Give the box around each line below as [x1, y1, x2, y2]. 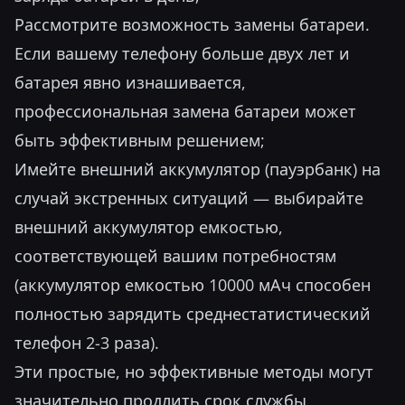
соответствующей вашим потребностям [14, 245, 336, 267]
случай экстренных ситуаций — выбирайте [14, 187, 363, 209]
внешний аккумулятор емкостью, [14, 216, 283, 238]
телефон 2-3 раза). [14, 332, 159, 353]
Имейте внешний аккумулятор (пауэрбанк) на [14, 158, 381, 180]
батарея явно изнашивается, [14, 71, 246, 93]
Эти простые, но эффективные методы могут [14, 361, 373, 382]
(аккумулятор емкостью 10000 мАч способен [14, 274, 371, 296]
